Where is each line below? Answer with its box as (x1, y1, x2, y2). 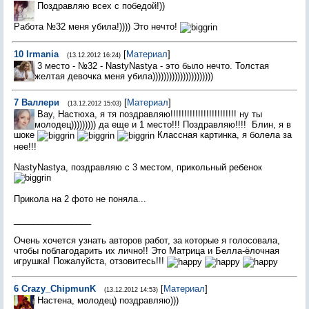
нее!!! (14, 141, 37, 152)
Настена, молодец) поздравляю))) (37, 295, 179, 306)
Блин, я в (249, 119, 291, 130)
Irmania (26, 49, 59, 59)
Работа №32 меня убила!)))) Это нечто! (14, 21, 180, 32)
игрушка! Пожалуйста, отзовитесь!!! (14, 256, 167, 267)
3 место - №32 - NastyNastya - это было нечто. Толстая (37, 61, 269, 71)
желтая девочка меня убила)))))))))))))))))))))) (34, 71, 213, 81)
